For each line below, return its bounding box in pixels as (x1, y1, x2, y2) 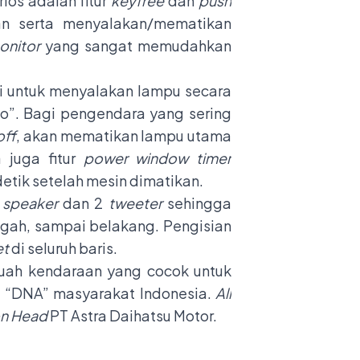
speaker (2, 193, 58, 212)
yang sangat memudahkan (40, 35, 231, 55)
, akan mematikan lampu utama (16, 125, 232, 145)
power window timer (83, 148, 232, 167)
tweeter (108, 193, 162, 212)
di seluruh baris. (9, 238, 117, 257)
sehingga (162, 193, 231, 212)
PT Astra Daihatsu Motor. (47, 305, 217, 325)
